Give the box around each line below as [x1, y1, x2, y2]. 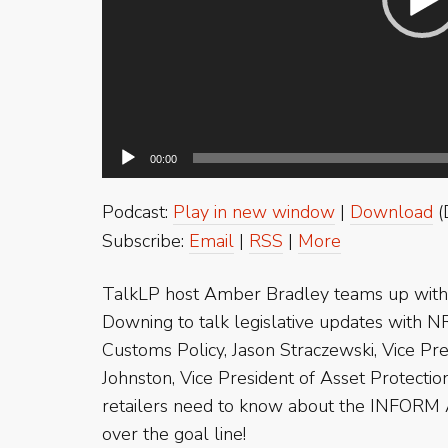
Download [350, 200, 433, 224]
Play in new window [173, 200, 335, 224]
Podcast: [102, 200, 173, 224]
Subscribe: [102, 229, 189, 253]
